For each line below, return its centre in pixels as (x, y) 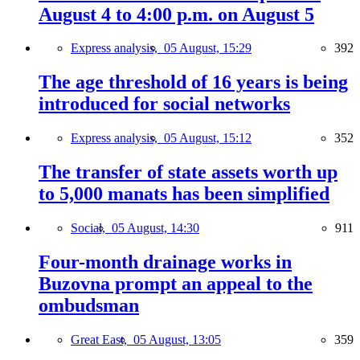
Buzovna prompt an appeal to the (176, 283)
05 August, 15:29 (208, 48)
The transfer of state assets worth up (188, 172)
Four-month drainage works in (165, 262)
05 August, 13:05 (177, 339)
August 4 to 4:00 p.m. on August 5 (176, 14)
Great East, (102, 339)
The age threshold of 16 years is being (193, 82)
